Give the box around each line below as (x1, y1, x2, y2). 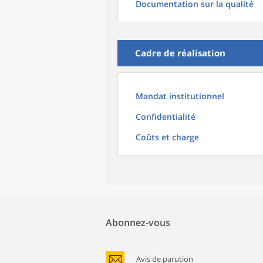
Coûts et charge (136, 131, 199, 143)
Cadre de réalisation (135, 47, 225, 59)
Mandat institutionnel (136, 90, 224, 102)
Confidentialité (136, 111, 195, 122)
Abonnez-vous (106, 216, 170, 229)
